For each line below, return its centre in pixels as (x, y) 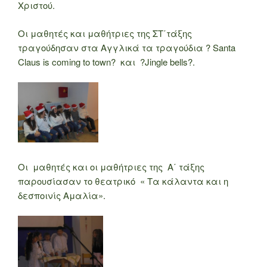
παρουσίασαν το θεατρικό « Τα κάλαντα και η (123, 181)
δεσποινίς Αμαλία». (62, 195)
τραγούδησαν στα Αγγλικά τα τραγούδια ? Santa (127, 47)
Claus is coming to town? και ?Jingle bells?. (106, 61)
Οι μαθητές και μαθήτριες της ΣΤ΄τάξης (105, 33)
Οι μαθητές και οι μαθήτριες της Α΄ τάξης (111, 166)
